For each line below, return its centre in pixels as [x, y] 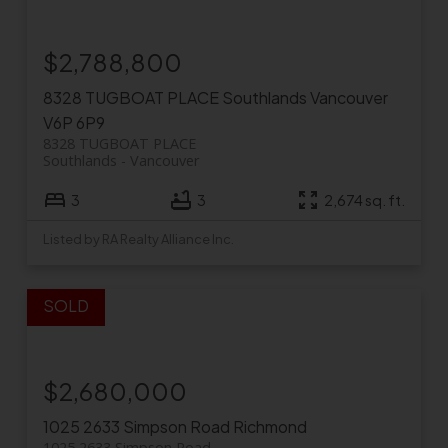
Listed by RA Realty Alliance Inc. [138, 239]
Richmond [269, 427]
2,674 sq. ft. [365, 199]
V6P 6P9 [73, 123]
